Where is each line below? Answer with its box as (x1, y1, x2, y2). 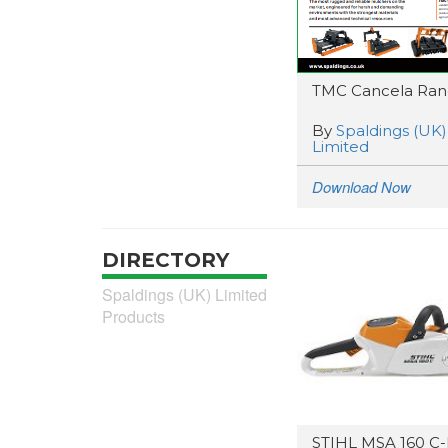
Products (102, 305, 165, 328)
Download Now (312, 176, 411, 197)
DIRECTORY (102, 248, 229, 272)
